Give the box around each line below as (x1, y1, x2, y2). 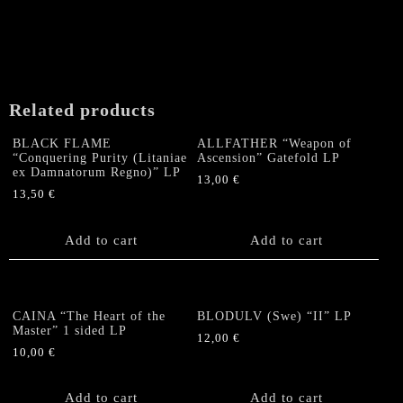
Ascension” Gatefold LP (197, 151, 341, 166)
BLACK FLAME (13, 137, 112, 151)
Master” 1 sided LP (13, 324, 127, 338)
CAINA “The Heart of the (13, 309, 166, 324)
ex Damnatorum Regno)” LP (13, 166, 181, 180)
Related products (9, 99, 156, 120)
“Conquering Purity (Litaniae (13, 151, 187, 166)
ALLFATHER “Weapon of (197, 137, 353, 151)
